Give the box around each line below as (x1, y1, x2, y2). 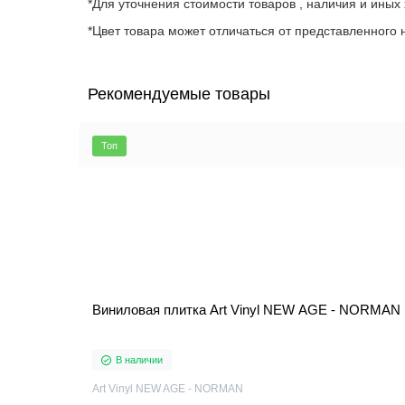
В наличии (116, 354, 163, 365)
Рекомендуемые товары (88, 85, 270, 103)
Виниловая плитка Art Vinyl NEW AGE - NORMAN (92, 302, 400, 317)
